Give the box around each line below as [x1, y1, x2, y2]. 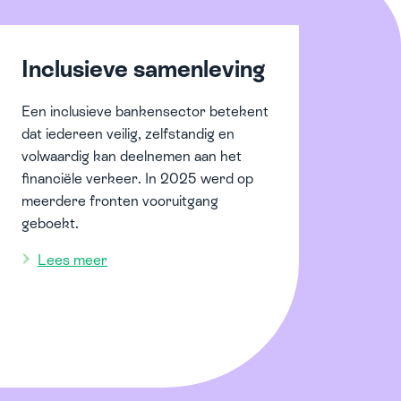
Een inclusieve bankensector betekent [21, 102, 269, 120]
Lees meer [38, 251, 107, 269]
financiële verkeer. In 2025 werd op [21, 169, 253, 187]
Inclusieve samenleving [21, 55, 265, 82]
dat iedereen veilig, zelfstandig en [21, 124, 235, 142]
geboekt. [21, 214, 79, 232]
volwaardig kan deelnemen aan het [21, 147, 242, 165]
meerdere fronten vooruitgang [21, 192, 218, 209]
